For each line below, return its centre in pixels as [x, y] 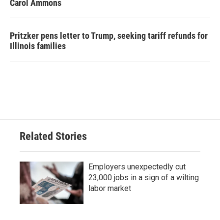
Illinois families [38, 46]
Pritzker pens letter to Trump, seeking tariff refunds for [109, 36]
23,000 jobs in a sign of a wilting [144, 178]
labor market [110, 188]
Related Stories [53, 136]
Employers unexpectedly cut [137, 167]
